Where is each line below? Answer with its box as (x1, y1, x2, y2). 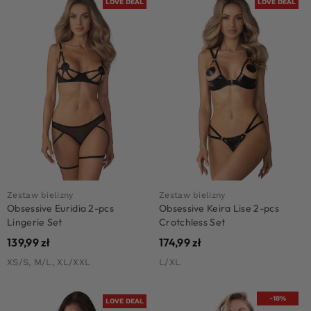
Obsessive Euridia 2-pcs (7, 201, 114, 215)
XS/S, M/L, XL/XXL (7, 256, 91, 267)
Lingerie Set (7, 215, 62, 228)
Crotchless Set (159, 215, 226, 228)
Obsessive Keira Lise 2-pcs (159, 201, 279, 215)
